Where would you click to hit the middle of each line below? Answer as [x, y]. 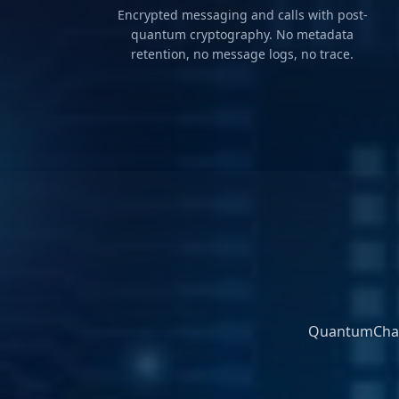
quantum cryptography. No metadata [242, 35]
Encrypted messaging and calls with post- [242, 15]
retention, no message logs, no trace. [242, 54]
